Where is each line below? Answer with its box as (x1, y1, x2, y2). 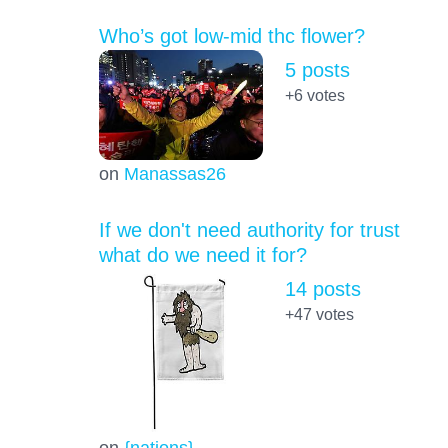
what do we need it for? (98, 244, 307, 267)
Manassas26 (123, 163, 226, 185)
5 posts (284, 58, 350, 81)
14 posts (284, 278, 361, 301)
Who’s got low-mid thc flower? (98, 24, 365, 47)
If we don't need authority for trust (98, 219, 400, 242)
